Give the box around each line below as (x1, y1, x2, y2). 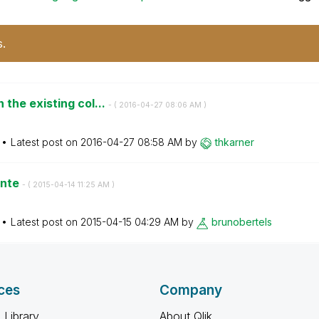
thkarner (214, 136, 254, 148)
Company (159, 282, 222, 298)
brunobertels (211, 216, 272, 228)
